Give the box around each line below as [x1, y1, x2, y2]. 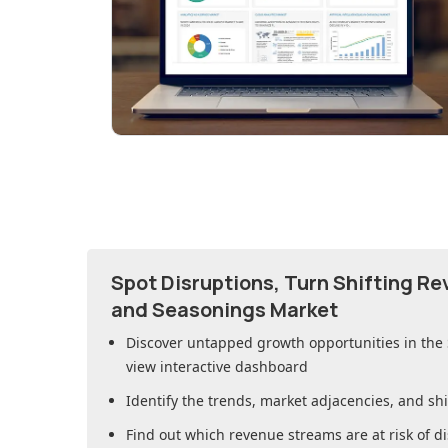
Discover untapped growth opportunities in [126, 333, 421, 353]
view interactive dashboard [126, 357, 308, 377]
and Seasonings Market [111, 296, 338, 324]
